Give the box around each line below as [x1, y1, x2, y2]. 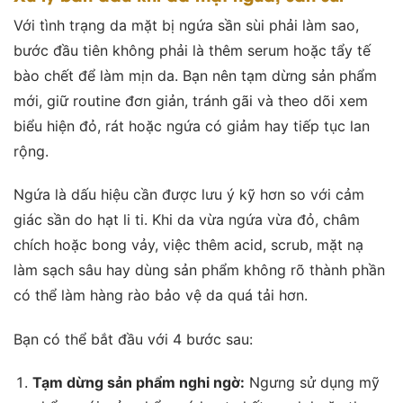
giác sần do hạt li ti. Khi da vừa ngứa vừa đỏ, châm [13, 210, 360, 229]
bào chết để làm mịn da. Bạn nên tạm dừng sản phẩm [13, 66, 377, 85]
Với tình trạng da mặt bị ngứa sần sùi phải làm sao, [13, 15, 359, 34]
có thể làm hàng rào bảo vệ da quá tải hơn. [13, 286, 308, 305]
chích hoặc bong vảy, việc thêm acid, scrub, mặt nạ [13, 236, 363, 255]
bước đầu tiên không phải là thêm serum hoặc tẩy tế [13, 40, 371, 59]
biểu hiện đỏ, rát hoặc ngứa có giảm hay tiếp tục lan [13, 116, 370, 135]
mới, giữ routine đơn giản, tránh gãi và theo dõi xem [13, 91, 368, 110]
